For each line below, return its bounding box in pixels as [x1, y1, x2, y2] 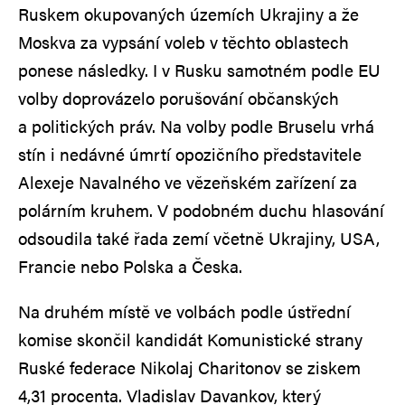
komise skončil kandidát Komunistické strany [18, 327, 363, 353]
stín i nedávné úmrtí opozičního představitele [18, 142, 362, 167]
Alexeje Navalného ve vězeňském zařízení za [18, 170, 357, 195]
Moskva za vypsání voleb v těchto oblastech [18, 30, 349, 55]
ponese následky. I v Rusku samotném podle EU [18, 58, 381, 83]
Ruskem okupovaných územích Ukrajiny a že [18, 2, 359, 27]
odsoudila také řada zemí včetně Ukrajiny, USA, [18, 226, 380, 251]
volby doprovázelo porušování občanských [18, 86, 339, 111]
